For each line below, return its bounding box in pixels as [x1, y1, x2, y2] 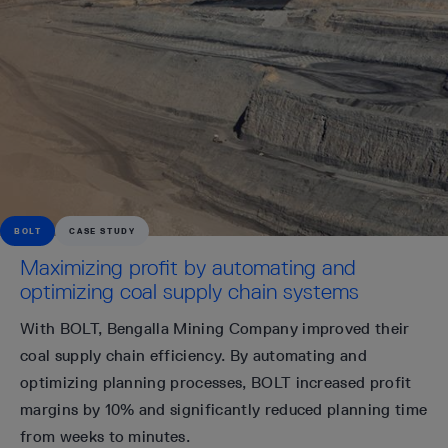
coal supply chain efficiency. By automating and [20, 345, 368, 365]
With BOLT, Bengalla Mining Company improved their [20, 318, 410, 338]
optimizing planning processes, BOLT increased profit [20, 372, 412, 392]
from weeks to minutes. [20, 426, 191, 446]
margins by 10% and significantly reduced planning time [20, 399, 428, 419]
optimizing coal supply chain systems [20, 277, 359, 305]
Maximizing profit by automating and [20, 253, 356, 281]
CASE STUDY [69, 225, 136, 236]
